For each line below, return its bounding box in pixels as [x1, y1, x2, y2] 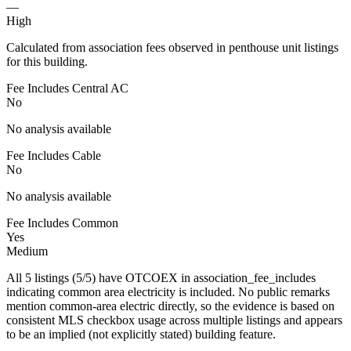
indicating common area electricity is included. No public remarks [6, 284, 330, 299]
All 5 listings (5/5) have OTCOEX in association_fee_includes [6, 270, 316, 284]
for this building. [6, 54, 88, 68]
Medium [6, 244, 48, 258]
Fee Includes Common [6, 215, 118, 230]
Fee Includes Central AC [6, 81, 128, 95]
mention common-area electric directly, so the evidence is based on [6, 299, 335, 313]
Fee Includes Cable [6, 148, 101, 162]
